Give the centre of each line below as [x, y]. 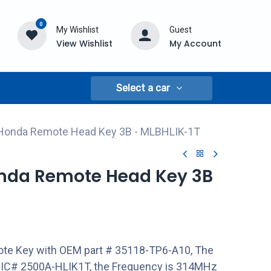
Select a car [143, 88]
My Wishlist [77, 29]
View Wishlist [84, 43]
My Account [195, 43]
